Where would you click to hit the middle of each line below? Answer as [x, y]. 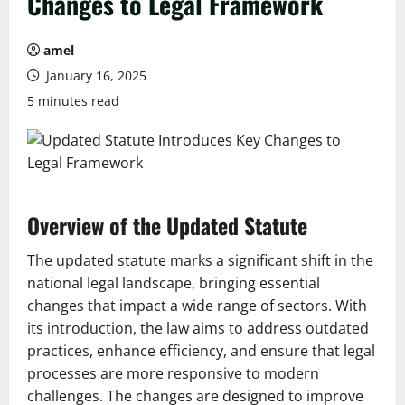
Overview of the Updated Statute [167, 225]
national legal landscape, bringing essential [174, 283]
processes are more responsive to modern [173, 373]
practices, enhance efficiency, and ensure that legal [201, 351]
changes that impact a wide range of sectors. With [197, 306]
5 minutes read [73, 101]
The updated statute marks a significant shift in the [200, 260]
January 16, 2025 [94, 75]
